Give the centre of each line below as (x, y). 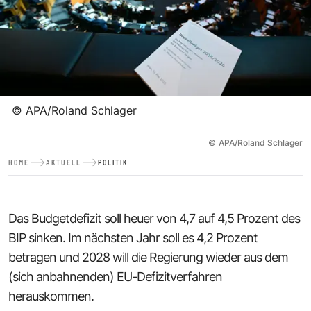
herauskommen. (51, 296)
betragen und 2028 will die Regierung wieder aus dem (148, 257)
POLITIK (113, 162)
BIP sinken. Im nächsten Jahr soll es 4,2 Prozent (133, 237)
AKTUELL (64, 162)
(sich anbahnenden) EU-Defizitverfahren (115, 276)
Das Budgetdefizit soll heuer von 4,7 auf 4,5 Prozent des (154, 218)
